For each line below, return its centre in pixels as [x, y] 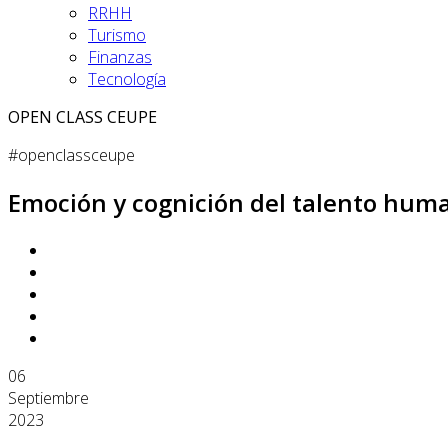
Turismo [117, 35]
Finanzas [120, 57]
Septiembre [48, 397]
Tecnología [127, 79]
